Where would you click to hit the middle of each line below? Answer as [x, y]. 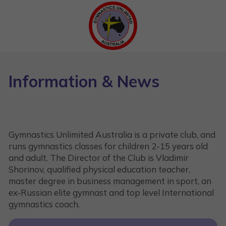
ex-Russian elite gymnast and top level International [111, 192]
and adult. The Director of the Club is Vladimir [99, 157]
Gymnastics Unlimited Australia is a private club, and [112, 134]
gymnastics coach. [44, 204]
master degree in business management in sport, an [110, 181]
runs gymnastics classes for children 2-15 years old [108, 146]
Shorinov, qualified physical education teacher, [99, 169]
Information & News [84, 81]
